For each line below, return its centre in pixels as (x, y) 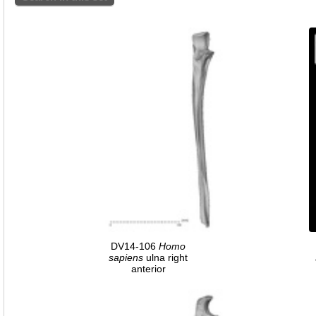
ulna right (165, 257)
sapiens (126, 257)
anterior (148, 268)
